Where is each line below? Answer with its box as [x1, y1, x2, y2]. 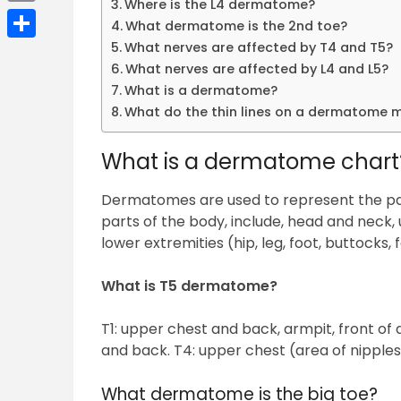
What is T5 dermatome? [101, 276, 278, 297]
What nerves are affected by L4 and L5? [125, 60, 389, 79]
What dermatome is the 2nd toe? [125, 17, 348, 36]
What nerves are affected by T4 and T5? [124, 38, 394, 57]
